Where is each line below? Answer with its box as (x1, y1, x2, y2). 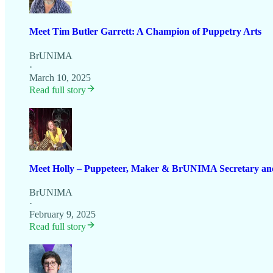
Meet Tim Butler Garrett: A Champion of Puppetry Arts (29, 26, 261, 37)
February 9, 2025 (29, 209, 96, 220)
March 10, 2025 (29, 72, 91, 83)
